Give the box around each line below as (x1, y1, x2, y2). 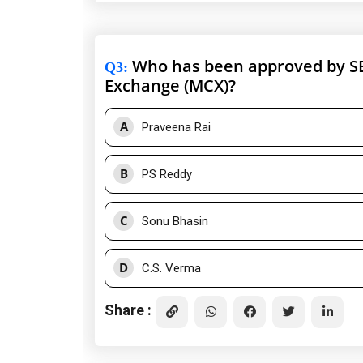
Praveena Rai (142, 120, 211, 135)
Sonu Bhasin (142, 214, 208, 229)
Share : (105, 301, 152, 318)
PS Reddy (142, 167, 192, 182)
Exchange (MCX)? (105, 75, 236, 97)
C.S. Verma (142, 261, 201, 276)
